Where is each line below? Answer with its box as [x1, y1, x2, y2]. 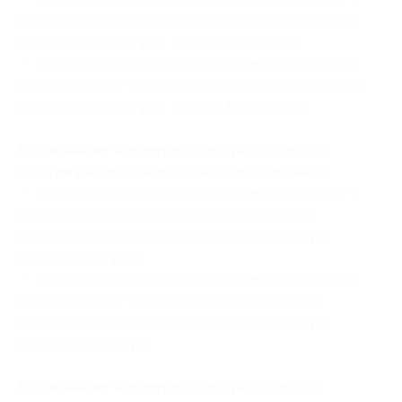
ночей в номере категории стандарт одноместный [18, 76, 363, 93]
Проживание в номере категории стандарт [18, 141, 328, 158]
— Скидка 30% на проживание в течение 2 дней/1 [18, 184, 355, 201]
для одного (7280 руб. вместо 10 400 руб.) [18, 98, 309, 115]
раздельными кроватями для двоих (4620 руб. [18, 227, 328, 244]
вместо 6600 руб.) [18, 249, 144, 266]
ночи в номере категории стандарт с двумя [18, 205, 314, 223]
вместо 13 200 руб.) [18, 335, 153, 352]
